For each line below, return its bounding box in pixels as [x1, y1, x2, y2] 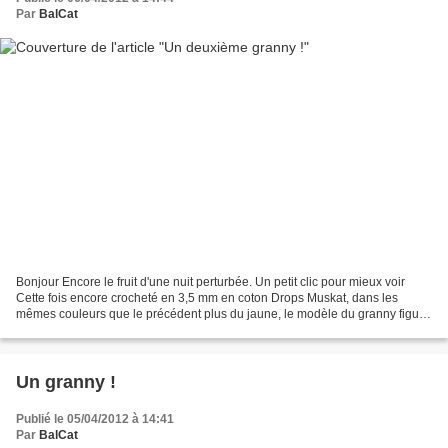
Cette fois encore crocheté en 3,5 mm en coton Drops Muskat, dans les [16, 290, 398, 305]
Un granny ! [16, 371, 116, 392]
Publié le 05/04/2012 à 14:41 [16, 411, 174, 426]
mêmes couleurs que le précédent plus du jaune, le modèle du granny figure [16, 306, 430, 321]
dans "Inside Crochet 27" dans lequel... [16, 322, 226, 337]
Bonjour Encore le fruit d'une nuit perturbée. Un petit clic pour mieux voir [16, 274, 405, 289]
